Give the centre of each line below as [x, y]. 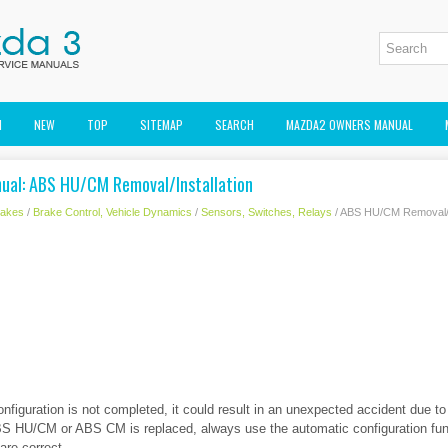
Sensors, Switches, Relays [266, 212]
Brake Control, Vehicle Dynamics [112, 212]
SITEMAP [161, 124]
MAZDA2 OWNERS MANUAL [349, 124]
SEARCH [234, 124]
